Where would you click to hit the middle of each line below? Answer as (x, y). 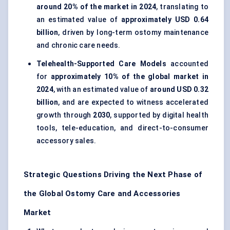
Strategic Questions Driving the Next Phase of (113, 175)
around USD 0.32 (179, 90)
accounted (187, 64)
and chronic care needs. (79, 45)
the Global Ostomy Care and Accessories (102, 194)
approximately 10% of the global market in (130, 77)
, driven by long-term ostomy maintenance (133, 33)
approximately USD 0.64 (165, 20)
